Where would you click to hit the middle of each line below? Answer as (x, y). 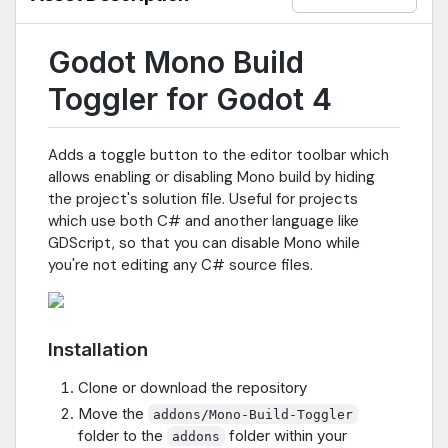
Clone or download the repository (192, 388)
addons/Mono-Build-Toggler (253, 414)
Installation (98, 350)
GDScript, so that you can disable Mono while (204, 243)
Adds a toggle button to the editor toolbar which (218, 155)
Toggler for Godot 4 (190, 99)
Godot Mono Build (176, 62)
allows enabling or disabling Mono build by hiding (211, 177)
